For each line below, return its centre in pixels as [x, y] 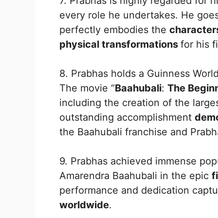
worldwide [84, 205]
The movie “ [87, 88]
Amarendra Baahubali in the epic [136, 175]
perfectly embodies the [114, 29]
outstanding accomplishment [127, 117]
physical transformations [120, 44]
